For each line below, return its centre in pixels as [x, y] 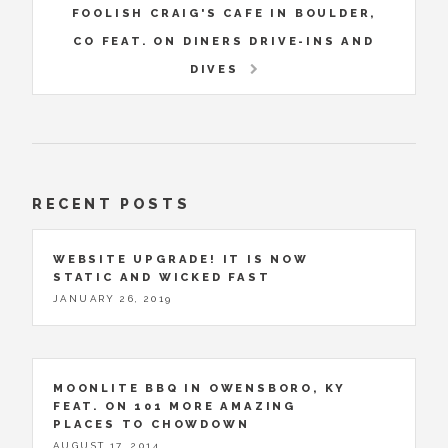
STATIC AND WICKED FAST [162, 277]
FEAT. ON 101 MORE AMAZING [175, 406]
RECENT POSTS [111, 203]
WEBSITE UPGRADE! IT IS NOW [181, 259]
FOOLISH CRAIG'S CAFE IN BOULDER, [224, 12]
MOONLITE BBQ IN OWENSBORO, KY [200, 388]
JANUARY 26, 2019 [113, 299]
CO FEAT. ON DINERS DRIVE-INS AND [224, 40]
